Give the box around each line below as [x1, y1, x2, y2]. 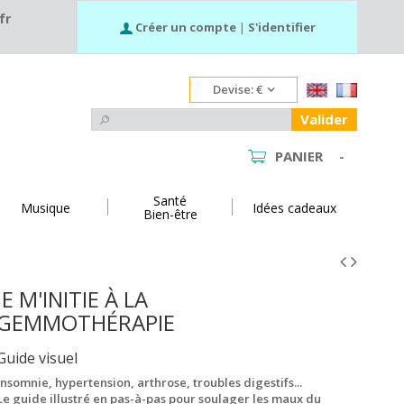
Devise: [212, 81, 253, 97]
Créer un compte [134, 19, 236, 35]
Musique [21, 198, 71, 216]
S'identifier [247, 19, 316, 35]
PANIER [274, 147, 323, 165]
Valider [299, 110, 348, 128]
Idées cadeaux [252, 198, 336, 216]
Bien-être [142, 206, 197, 224]
